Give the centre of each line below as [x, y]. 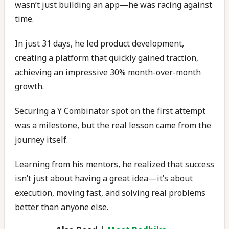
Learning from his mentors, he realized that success [114, 164]
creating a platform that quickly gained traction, [107, 58]
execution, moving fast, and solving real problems [110, 193]
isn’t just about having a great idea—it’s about [104, 178]
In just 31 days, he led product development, [99, 43]
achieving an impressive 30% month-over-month [108, 72]
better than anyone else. [62, 207]
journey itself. [41, 140]
